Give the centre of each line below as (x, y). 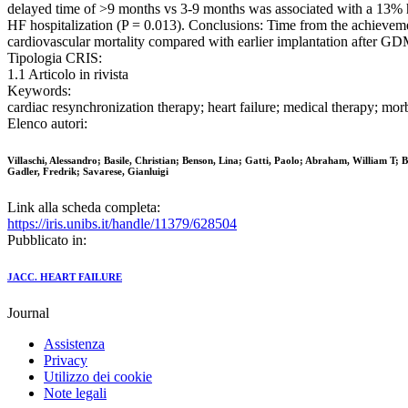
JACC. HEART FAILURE (65, 277)
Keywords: (39, 91)
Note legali (75, 393)
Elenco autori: (47, 124)
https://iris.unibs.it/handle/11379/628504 (122, 224)
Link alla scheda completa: (84, 208)
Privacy (66, 361)
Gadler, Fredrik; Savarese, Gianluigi (88, 172)
